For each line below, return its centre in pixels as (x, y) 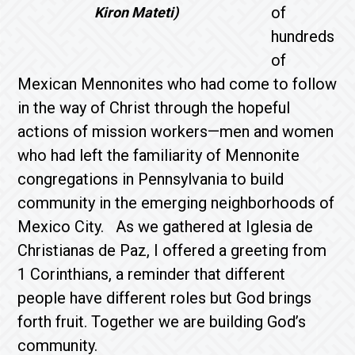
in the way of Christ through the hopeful (154, 108)
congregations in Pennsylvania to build (151, 179)
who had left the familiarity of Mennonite (159, 155)
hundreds (303, 36)
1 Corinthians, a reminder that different (152, 274)
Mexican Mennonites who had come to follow (177, 84)
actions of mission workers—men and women (176, 132)
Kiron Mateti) (137, 12)
